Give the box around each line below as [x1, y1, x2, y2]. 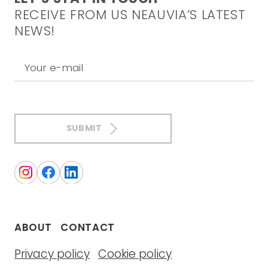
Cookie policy [98, 245, 172, 262]
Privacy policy [14, 245, 90, 262]
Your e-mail [24, 60, 83, 75]
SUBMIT [66, 122, 102, 135]
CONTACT [60, 220, 115, 234]
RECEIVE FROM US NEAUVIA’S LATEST [14, 5, 246, 24]
